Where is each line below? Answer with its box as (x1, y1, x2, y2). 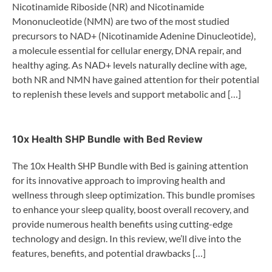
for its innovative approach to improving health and (12, 174, 225, 186)
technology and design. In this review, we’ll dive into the (12, 233, 241, 245)
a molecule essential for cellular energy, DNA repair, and (12, 44, 242, 56)
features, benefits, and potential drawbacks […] (12, 247, 206, 259)
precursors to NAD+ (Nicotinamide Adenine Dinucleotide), (12, 29, 256, 41)
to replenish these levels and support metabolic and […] (12, 87, 241, 100)
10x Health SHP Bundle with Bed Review (12, 132, 203, 145)
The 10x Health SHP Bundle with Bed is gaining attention (12, 160, 248, 172)
